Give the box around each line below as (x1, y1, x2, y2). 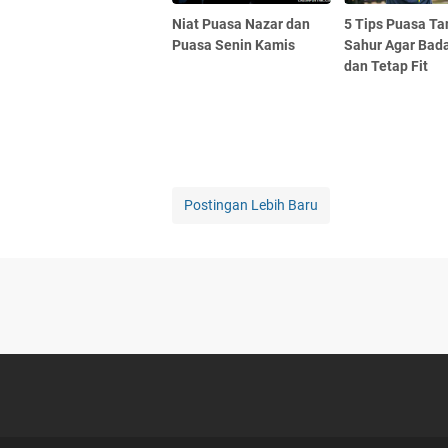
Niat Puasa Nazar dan (172, 15, 310, 32)
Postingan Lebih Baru (184, 196, 318, 213)
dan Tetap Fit (344, 57, 429, 74)
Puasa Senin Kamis (172, 36, 295, 53)
